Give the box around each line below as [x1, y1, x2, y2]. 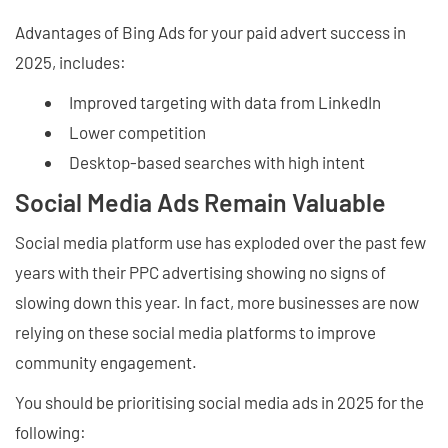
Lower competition [69, 122, 206, 142]
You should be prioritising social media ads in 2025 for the [15, 392, 424, 412]
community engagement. [15, 352, 197, 372]
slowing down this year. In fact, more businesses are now [15, 292, 419, 312]
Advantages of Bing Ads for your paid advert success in [15, 22, 406, 42]
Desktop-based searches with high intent [69, 152, 368, 172]
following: [15, 422, 86, 442]
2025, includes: [15, 52, 126, 72]
